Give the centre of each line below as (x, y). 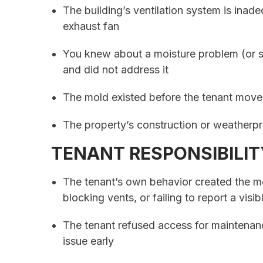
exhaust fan (91, 26)
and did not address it (116, 70)
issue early (88, 241)
